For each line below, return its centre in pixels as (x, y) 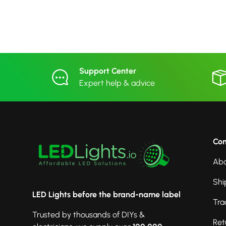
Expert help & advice (117, 83)
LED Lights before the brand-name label (106, 194)
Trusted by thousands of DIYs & (89, 214)
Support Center (108, 71)
